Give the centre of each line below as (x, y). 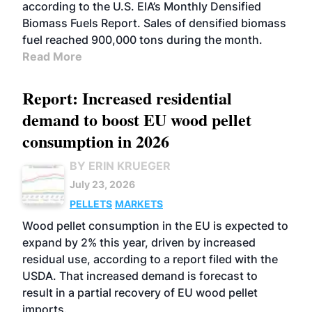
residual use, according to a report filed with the (150, 259)
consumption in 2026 (96, 141)
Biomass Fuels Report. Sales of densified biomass (154, 23)
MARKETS (139, 204)
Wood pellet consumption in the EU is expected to (155, 226)
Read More (52, 56)
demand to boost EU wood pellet (137, 119)
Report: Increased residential (127, 98)
